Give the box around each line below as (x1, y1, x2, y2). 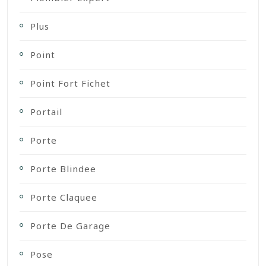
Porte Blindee (30, 163, 96, 175)
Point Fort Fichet (30, 77, 110, 90)
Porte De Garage (30, 220, 110, 232)
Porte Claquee (30, 191, 97, 204)
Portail (30, 106, 62, 118)
